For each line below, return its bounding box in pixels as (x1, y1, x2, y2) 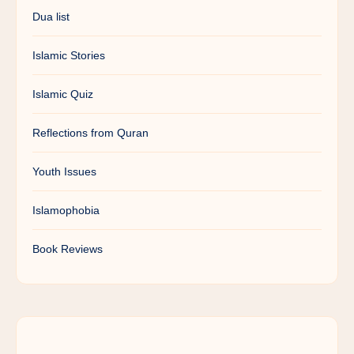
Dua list (32, 10, 70, 24)
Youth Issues (32, 165, 96, 179)
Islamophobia (32, 204, 100, 217)
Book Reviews (32, 243, 103, 256)
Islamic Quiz (32, 88, 93, 101)
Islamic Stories (32, 49, 105, 62)
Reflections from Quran (32, 126, 149, 140)
